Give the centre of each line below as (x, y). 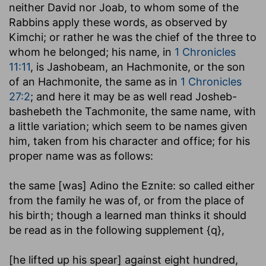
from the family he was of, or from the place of (127, 200)
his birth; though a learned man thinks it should (128, 215)
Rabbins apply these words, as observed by (118, 22)
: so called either (214, 185)
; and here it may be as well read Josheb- (134, 96)
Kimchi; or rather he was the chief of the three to (133, 37)
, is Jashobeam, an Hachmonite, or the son (138, 66)
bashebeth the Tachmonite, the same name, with (132, 111)
